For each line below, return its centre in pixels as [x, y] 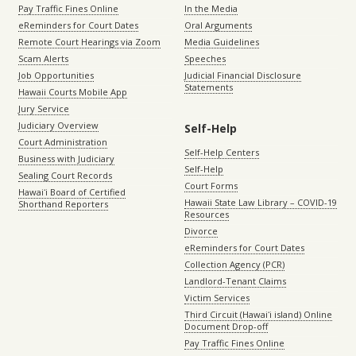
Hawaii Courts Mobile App [73, 92]
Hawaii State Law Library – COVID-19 [261, 202]
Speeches [205, 58]
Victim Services [217, 298]
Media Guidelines [222, 42]
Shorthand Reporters [63, 204]
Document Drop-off [226, 326]
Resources [207, 214]
